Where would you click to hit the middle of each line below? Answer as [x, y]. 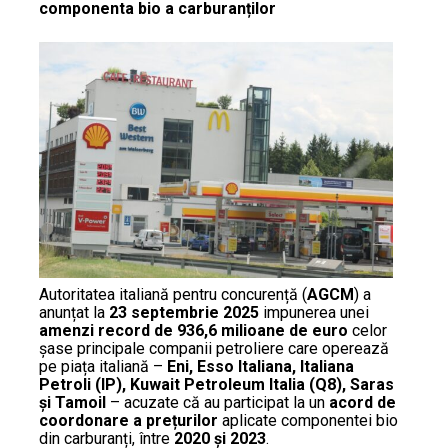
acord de [362, 402]
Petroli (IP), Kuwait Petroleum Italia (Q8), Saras [216, 384]
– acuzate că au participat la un [217, 402]
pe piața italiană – [103, 366]
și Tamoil [72, 402]
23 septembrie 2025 [184, 312]
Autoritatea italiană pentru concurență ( [173, 294]
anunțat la [74, 312]
